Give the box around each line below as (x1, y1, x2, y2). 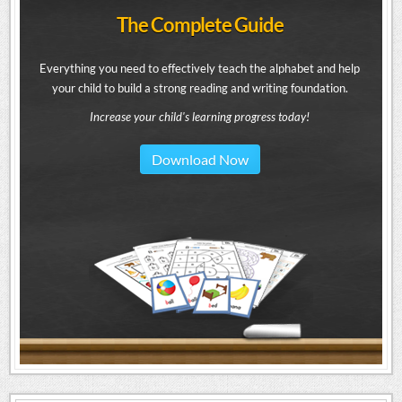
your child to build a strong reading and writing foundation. (51, 81, 348, 96)
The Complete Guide (116, 13, 284, 38)
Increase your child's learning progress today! (90, 109, 310, 125)
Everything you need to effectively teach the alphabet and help (39, 61, 360, 76)
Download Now (151, 151, 249, 169)
